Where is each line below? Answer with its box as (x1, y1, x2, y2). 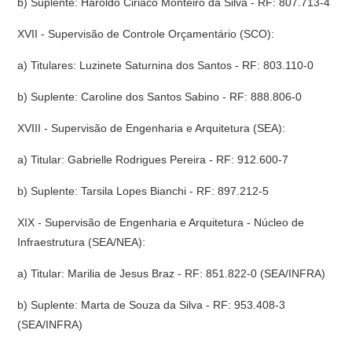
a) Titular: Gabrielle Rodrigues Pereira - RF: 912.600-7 (17, 153, 289, 166)
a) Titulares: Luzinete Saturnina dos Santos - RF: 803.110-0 (17, 59, 314, 71)
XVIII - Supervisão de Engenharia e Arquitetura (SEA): (17, 122, 286, 134)
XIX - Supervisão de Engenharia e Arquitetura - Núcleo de (17, 216, 305, 229)
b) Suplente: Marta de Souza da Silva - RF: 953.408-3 (17, 299, 286, 311)
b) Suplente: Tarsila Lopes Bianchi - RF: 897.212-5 (17, 185, 269, 197)
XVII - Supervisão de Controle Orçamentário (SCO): (17, 27, 275, 40)
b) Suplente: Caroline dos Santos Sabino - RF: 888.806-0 (17, 90, 302, 103)
